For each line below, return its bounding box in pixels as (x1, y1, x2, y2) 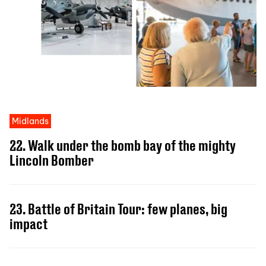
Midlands (12, 115, 49, 126)
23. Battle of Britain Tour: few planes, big (9, 199, 227, 217)
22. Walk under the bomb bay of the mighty (9, 136, 236, 154)
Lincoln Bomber (9, 151, 94, 169)
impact (9, 214, 47, 232)
